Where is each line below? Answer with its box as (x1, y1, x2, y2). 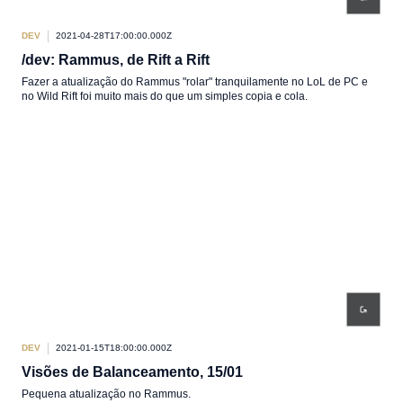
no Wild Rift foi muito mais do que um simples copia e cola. (22, 90, 308, 103)
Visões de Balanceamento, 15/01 (22, 364, 243, 380)
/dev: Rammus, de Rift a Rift (22, 52, 210, 67)
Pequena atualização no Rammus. (22, 388, 191, 400)
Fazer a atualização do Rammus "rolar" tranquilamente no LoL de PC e (22, 76, 368, 88)
